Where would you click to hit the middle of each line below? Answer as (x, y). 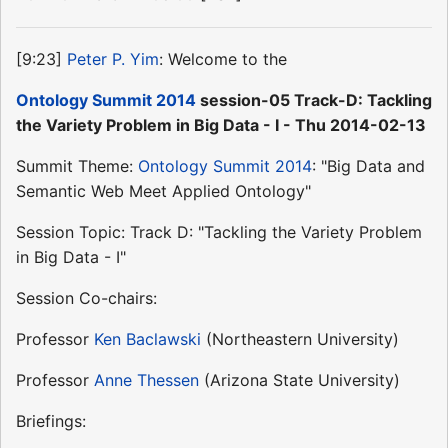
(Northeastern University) (300, 338)
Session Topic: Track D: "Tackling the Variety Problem (219, 231)
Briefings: (51, 420)
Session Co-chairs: (86, 297)
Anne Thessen (146, 379)
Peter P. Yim (113, 58)
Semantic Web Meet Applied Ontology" (163, 190)
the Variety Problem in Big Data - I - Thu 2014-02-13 (221, 124)
